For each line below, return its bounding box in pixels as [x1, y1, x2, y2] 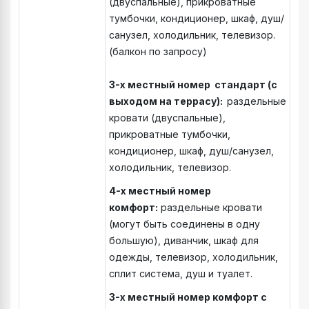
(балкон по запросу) [109, 45, 210, 57]
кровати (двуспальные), [109, 111, 226, 123]
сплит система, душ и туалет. [109, 267, 252, 279]
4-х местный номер [109, 184, 211, 197]
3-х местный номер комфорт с [109, 290, 267, 303]
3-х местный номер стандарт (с [109, 78, 277, 90]
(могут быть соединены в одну [109, 217, 260, 230]
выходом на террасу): [109, 94, 227, 107]
